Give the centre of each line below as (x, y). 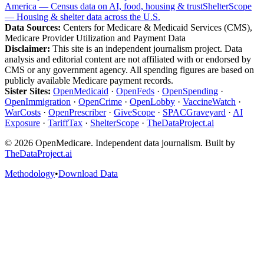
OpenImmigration (38, 102)
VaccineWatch (209, 102)
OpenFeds (135, 91)
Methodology (30, 174)
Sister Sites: (28, 91)
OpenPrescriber (77, 113)
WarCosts (23, 113)
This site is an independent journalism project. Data (146, 49)
